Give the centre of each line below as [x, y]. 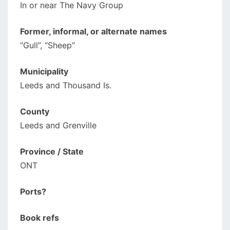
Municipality [44, 71]
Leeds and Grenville [58, 125]
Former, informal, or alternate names [93, 31]
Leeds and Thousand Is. [66, 85]
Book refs [40, 218]
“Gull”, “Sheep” [47, 45]
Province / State [52, 151]
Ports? [33, 191]
